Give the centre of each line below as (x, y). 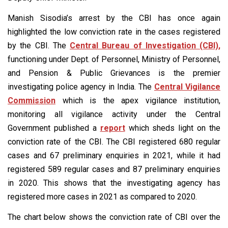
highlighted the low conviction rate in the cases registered (114, 32)
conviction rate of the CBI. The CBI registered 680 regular (114, 141)
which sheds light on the (173, 128)
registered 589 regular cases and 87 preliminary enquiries (114, 169)
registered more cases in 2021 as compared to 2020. (102, 196)
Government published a (54, 128)
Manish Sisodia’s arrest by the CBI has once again (114, 18)
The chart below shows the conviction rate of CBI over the (114, 217)
